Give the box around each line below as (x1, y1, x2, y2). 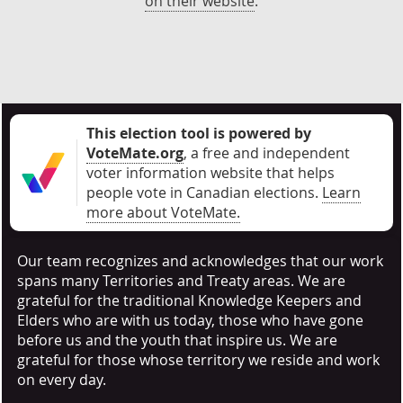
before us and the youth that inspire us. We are (17, 330, 337, 350)
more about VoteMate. (86, 202, 240, 222)
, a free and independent (184, 143, 350, 163)
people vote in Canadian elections (86, 183, 315, 202)
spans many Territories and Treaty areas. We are (17, 271, 345, 291)
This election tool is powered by (86, 123, 311, 143)
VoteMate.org (86, 143, 184, 163)
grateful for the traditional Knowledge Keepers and (17, 291, 362, 310)
